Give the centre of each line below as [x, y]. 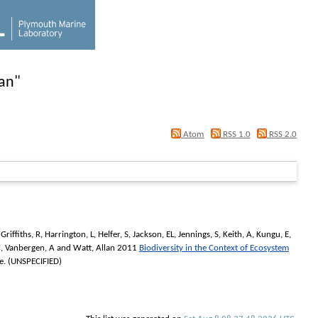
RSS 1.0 [235, 135]
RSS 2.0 [282, 135]
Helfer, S [113, 234]
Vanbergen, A [30, 248]
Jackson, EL [153, 234]
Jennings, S [198, 234]
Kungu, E [273, 234]
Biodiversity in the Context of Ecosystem [214, 248]
